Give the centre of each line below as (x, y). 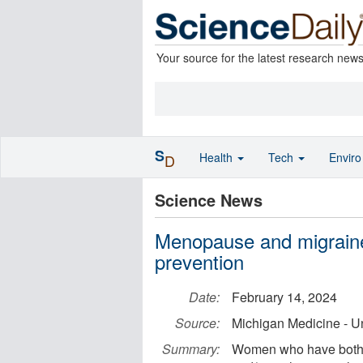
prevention (199, 261)
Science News (209, 200)
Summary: (191, 349)
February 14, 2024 (284, 297)
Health (218, 157)
